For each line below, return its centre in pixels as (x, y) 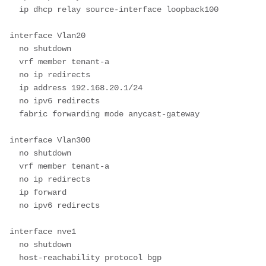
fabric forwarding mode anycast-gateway (14, 114)
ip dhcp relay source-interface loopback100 (14, 9)
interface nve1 (43, 231)
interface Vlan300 (50, 140)
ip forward (14, 192)
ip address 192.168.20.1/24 (14, 88)
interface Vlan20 (47, 35)
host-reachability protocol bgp (14, 257)
